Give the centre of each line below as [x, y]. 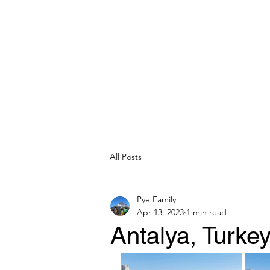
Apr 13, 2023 [160, 212]
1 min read [206, 212]
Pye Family [156, 199]
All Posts [126, 156]
